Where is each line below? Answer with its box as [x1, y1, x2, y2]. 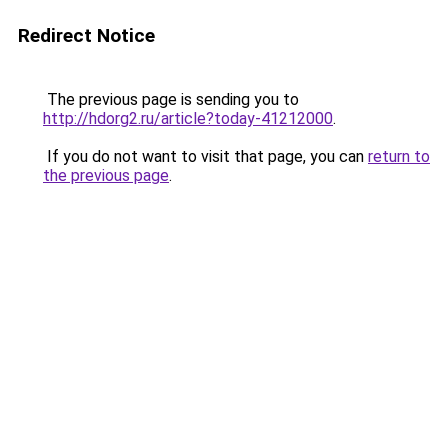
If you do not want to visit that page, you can [43, 147, 368, 166]
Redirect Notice [18, 24, 155, 47]
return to [368, 147, 430, 166]
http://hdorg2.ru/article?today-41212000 [43, 109, 333, 128]
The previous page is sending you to [43, 90, 299, 109]
